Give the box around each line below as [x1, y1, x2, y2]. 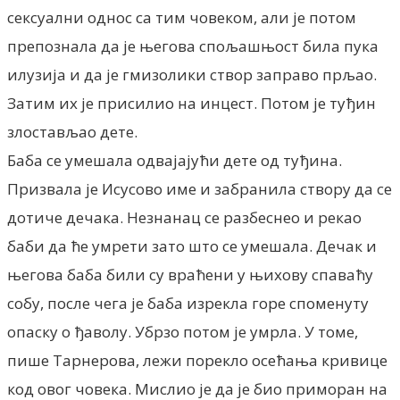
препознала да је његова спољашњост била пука [7, 35, 379, 56]
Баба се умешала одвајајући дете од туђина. [7, 149, 342, 171]
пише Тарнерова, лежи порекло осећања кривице [7, 349, 387, 371]
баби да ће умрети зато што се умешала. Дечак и [7, 235, 377, 256]
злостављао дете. [7, 121, 137, 142]
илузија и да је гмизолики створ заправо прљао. [7, 63, 377, 85]
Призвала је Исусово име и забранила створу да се [7, 178, 392, 199]
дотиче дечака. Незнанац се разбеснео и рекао [7, 206, 362, 228]
